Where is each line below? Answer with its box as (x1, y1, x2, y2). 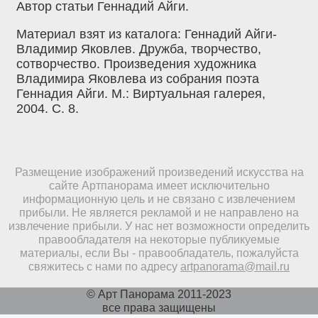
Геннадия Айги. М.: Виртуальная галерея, (16, 86, 265, 101)
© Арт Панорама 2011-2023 (87, 287, 231, 300)
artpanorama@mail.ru (180, 259, 290, 273)
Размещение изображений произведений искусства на (14, 165, 304, 178)
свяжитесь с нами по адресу (28, 259, 180, 273)
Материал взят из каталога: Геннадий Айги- (16, 26, 277, 41)
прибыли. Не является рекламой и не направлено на (19, 205, 299, 219)
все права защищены (102, 300, 216, 314)
